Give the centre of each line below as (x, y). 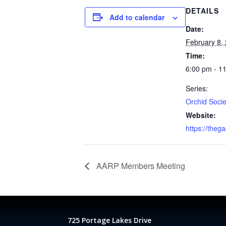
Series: (197, 88)
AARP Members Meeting (140, 165)
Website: (201, 115)
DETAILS (202, 10)
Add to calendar (137, 17)
